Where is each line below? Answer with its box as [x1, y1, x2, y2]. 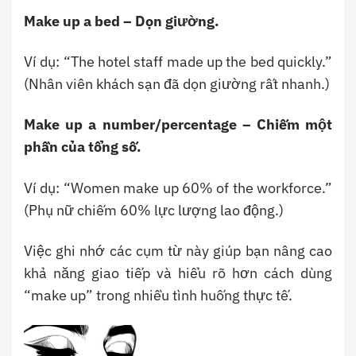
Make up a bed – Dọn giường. [24, 11, 219, 30]
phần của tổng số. [24, 137, 141, 157]
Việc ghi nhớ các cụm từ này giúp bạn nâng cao [24, 242, 332, 261]
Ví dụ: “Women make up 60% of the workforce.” [24, 178, 332, 197]
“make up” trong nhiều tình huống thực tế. [24, 286, 292, 305]
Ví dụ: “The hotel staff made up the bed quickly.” [24, 52, 332, 71]
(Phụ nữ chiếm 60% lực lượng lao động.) [24, 200, 284, 219]
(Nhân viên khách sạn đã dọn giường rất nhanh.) [24, 74, 330, 93]
